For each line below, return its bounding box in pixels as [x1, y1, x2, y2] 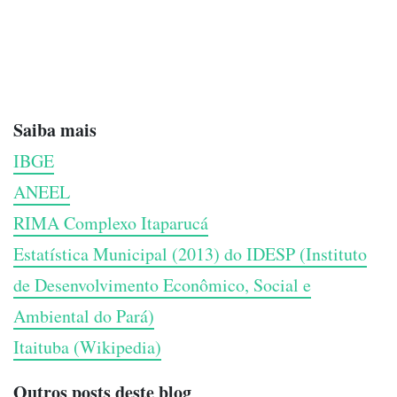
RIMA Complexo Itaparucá [13, 211, 208, 236]
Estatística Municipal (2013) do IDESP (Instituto [13, 242, 367, 267]
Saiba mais [13, 117, 97, 144]
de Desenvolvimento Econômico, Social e [13, 273, 311, 298]
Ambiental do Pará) [13, 304, 154, 329]
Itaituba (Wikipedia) [13, 335, 161, 360]
